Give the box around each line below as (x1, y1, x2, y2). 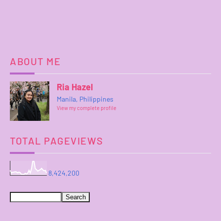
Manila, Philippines (57, 95, 113, 104)
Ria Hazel (57, 81, 93, 93)
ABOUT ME (10, 55, 61, 68)
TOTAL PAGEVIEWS (10, 135, 104, 147)
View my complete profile (57, 105, 116, 111)
